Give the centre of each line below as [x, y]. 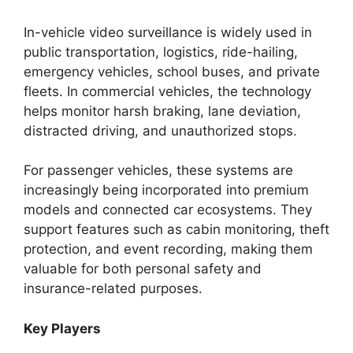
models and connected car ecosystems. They [168, 210]
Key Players [62, 328]
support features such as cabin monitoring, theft [176, 229]
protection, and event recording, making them [168, 249]
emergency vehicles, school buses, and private [172, 71]
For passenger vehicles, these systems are [158, 170]
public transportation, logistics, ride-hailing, [161, 52]
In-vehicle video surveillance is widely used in [168, 32]
